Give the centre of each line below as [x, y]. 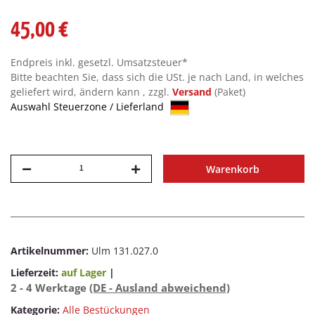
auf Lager [84, 273]
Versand [193, 92]
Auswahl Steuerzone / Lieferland [89, 107]
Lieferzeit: [36, 273]
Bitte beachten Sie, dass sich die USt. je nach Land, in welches [157, 77]
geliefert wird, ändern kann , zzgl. [91, 92]
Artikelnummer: [51, 251]
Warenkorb [232, 169]
